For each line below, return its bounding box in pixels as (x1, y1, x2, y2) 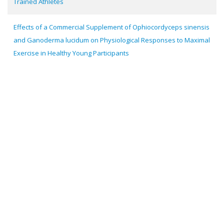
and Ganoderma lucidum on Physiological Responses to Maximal (13, 35, 210, 44)
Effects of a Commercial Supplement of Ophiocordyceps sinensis (13, 22, 209, 31)
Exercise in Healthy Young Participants (13, 48, 129, 57)
